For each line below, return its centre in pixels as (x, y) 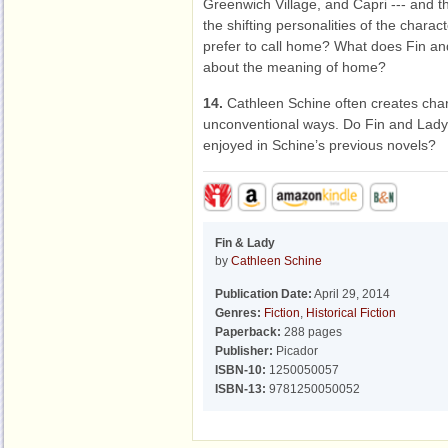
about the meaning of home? (294, 67)
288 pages (311, 332)
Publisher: (244, 351)
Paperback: (248, 332)
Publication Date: (263, 294)
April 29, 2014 (351, 294)
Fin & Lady (245, 243)
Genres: (238, 313)
